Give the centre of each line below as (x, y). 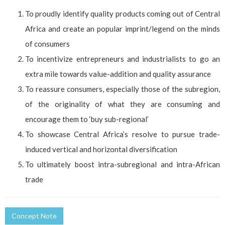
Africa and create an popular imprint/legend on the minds (123, 28)
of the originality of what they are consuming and (123, 104)
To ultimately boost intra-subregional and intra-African (123, 164)
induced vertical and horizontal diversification (101, 149)
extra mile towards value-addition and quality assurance (118, 74)
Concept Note (34, 216)
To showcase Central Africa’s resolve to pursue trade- (123, 134)
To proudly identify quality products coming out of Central (123, 13)
